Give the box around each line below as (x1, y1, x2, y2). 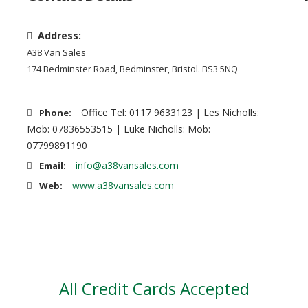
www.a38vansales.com (72, 179, 174, 192)
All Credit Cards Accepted (58, 277, 250, 300)
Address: (38, 29, 81, 42)
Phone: (39, 107, 71, 119)
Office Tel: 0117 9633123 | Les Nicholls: (81, 106, 259, 119)
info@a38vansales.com (76, 159, 179, 172)
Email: (39, 159, 66, 172)
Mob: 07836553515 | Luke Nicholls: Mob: (27, 122, 210, 135)
